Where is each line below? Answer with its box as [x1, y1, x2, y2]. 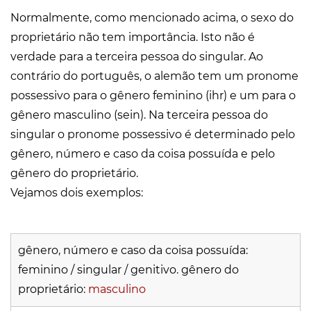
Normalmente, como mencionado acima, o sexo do [10, 11, 294, 25]
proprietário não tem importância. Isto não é [10, 31, 255, 44]
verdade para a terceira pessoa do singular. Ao [10, 50, 263, 64]
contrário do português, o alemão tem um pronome [10, 69, 299, 83]
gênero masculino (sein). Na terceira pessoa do [10, 108, 268, 122]
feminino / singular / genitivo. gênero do [18, 263, 239, 277]
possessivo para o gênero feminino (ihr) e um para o [10, 89, 296, 103]
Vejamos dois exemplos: [10, 186, 143, 200]
